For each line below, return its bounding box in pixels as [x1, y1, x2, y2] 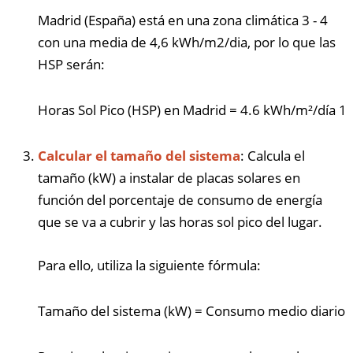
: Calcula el [240, 146, 305, 165]
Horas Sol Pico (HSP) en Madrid [38, 100, 226, 119]
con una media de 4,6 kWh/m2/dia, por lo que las [38, 32, 336, 51]
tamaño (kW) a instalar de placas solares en [38, 168, 300, 187]
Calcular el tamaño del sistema [38, 146, 240, 165]
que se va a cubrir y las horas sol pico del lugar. [38, 212, 322, 231]
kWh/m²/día [263, 100, 336, 119]
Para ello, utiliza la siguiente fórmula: [38, 255, 261, 274]
